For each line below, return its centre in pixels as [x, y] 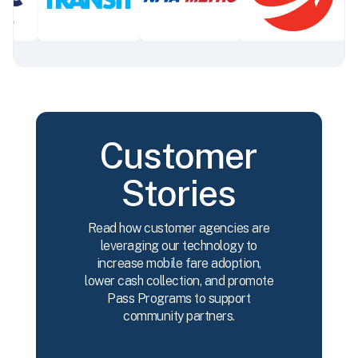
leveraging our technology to [179, 246]
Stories [179, 193]
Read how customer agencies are [179, 229]
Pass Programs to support [179, 299]
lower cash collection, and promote [179, 281]
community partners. [179, 316]
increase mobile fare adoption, [179, 264]
